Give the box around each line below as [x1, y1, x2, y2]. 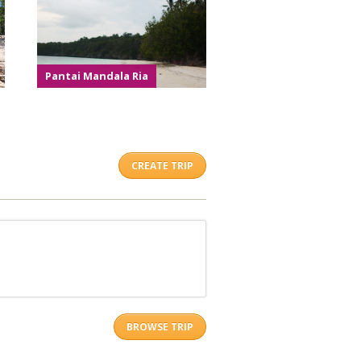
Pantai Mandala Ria [45, 68, 148, 83]
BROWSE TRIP [127, 319, 193, 334]
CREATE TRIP [131, 158, 193, 172]
